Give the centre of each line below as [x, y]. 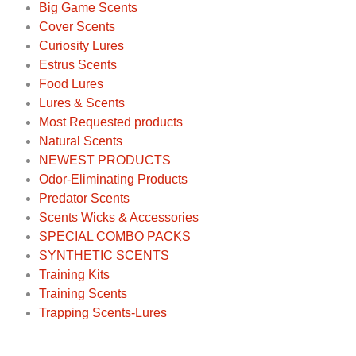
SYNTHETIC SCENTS [104, 255]
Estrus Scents [78, 64]
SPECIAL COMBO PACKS [115, 236]
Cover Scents [77, 26]
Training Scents [83, 293]
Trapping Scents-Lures [103, 312]
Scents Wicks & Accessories [119, 217]
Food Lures [71, 83]
